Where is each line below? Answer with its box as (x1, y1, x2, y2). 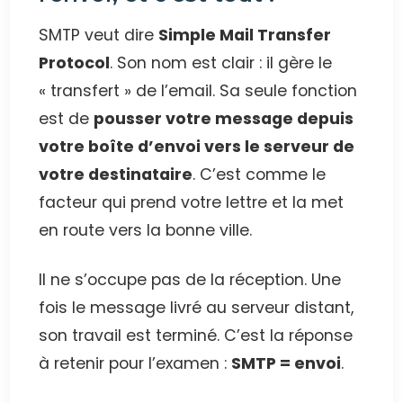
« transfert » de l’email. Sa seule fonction (39, 79, 358, 102)
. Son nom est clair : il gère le (110, 51, 333, 74)
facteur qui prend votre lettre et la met (39, 191, 345, 213)
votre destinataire (39, 163, 193, 185)
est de (39, 107, 94, 130)
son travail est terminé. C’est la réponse (39, 324, 354, 346)
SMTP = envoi (231, 352, 342, 374)
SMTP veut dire (39, 23, 159, 46)
